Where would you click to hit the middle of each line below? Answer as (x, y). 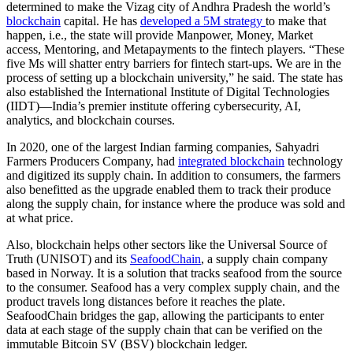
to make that (296, 20)
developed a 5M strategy (203, 20)
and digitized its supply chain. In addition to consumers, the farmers (173, 175)
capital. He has (100, 20)
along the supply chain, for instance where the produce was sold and (176, 203)
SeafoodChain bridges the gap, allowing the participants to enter (165, 315)
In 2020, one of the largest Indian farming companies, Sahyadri (163, 147)
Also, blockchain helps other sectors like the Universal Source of (167, 244)
